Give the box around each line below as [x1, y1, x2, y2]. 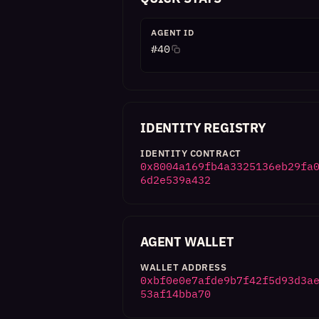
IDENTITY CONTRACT [140, 147, 241, 159]
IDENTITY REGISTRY [140, 120, 266, 136]
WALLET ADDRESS [140, 261, 226, 273]
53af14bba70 [140, 287, 211, 300]
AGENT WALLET [140, 234, 234, 250]
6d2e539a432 [140, 173, 211, 187]
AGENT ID [151, 27, 194, 38]
